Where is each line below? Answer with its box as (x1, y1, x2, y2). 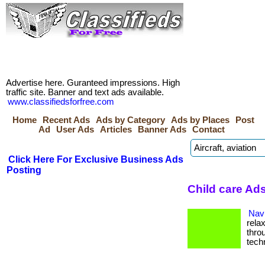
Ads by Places (171, 115, 230, 125)
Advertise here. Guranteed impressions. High (6, 78, 180, 88)
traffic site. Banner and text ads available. (6, 88, 164, 97)
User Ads (56, 125, 94, 134)
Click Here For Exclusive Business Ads (8, 154, 183, 164)
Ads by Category (96, 115, 165, 125)
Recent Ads (43, 115, 90, 125)
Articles (100, 125, 132, 134)
